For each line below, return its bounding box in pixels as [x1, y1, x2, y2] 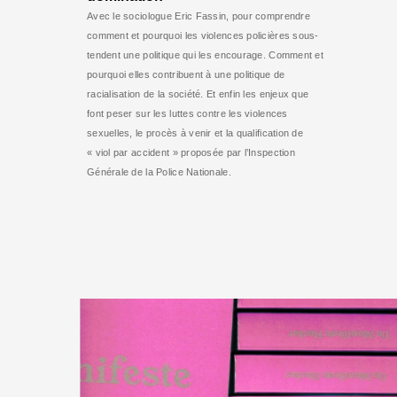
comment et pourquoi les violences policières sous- [87, 30, 319, 41]
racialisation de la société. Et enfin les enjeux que [87, 89, 309, 99]
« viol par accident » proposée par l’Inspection [87, 147, 295, 158]
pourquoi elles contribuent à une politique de [87, 69, 285, 80]
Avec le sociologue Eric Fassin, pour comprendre [87, 11, 310, 21]
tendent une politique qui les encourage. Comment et [87, 50, 324, 60]
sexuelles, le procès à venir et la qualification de [87, 128, 304, 138]
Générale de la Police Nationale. [87, 167, 231, 177]
